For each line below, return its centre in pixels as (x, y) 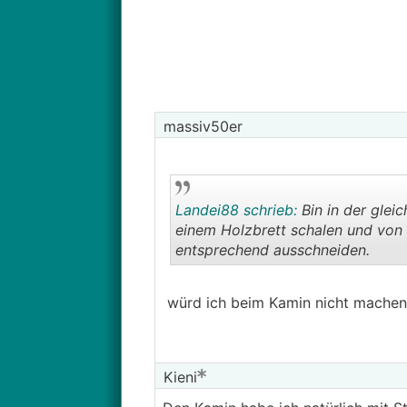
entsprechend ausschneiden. (272, 250)
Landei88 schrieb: (236, 210)
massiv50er (200, 126)
